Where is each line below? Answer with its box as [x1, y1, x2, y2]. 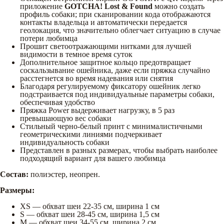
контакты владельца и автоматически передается [20, 17, 187, 26]
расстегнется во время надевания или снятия [20, 73, 173, 82]
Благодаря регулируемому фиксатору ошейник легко [20, 81, 200, 90]
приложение [20, 1, 64, 10]
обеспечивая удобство [20, 97, 95, 106]
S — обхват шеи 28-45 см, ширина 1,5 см [20, 209, 159, 218]
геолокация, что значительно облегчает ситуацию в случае [20, 25, 220, 34]
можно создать [152, 1, 204, 10]
